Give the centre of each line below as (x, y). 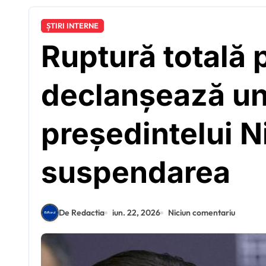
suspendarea (136, 172)
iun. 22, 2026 (136, 212)
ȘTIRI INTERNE (72, 26)
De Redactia (82, 212)
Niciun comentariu (202, 212)
